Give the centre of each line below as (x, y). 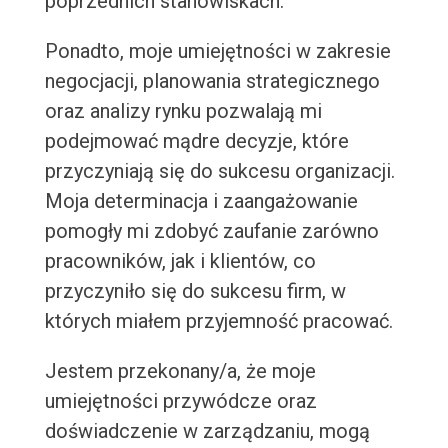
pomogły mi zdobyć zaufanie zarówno (211, 231)
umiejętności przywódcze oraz (180, 401)
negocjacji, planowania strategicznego (212, 81)
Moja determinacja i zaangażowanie (201, 201)
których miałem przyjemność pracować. (218, 321)
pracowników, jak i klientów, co (180, 261)
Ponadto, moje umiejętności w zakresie (217, 51)
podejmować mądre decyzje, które (196, 141)
